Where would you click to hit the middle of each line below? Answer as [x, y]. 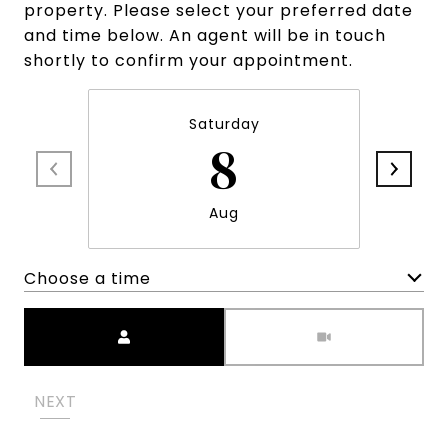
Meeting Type [284, 321]
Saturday [224, 124]
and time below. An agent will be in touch [205, 36]
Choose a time [87, 278]
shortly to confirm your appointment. [188, 61]
